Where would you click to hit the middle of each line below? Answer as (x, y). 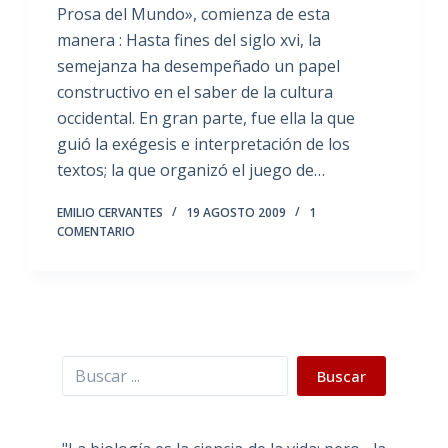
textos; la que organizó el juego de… (190, 169)
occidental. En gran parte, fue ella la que (205, 117)
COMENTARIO (95, 231)
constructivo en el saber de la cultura (194, 91)
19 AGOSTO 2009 (235, 212)
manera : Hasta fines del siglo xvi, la (188, 39)
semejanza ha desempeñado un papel (198, 65)
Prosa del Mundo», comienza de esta (193, 13)
